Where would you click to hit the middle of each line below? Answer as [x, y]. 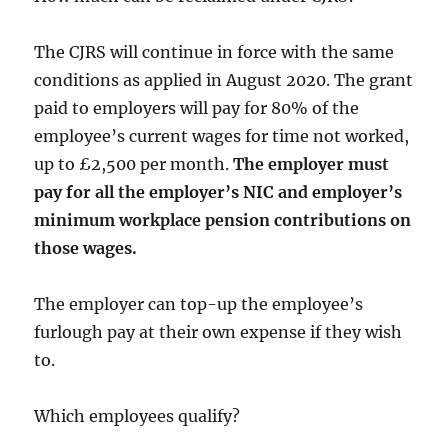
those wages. [86, 247]
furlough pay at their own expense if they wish [218, 331]
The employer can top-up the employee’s [199, 303]
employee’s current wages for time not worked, [222, 135]
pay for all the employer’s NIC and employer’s [218, 191]
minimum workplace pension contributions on [223, 219]
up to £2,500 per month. [134, 163]
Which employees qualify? [137, 415]
